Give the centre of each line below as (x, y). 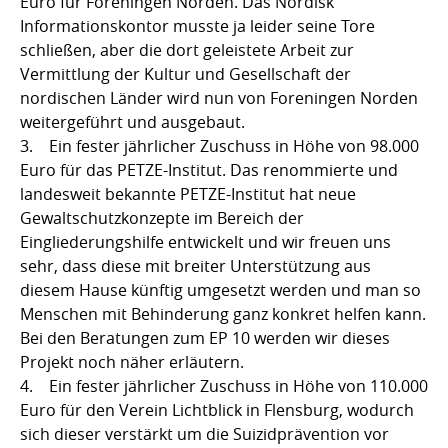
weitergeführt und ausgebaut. (134, 121)
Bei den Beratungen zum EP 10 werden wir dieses (205, 337)
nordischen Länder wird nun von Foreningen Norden (219, 97)
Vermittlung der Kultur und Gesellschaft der (185, 73)
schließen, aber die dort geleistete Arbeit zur (187, 49)
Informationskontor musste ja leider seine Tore (197, 25)
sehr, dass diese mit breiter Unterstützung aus (195, 265)
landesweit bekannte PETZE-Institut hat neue (188, 193)
